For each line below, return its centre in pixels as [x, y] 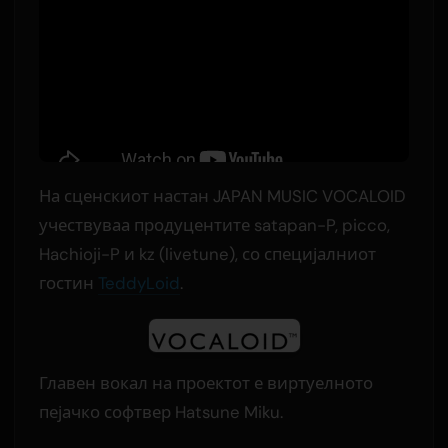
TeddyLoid [138, 282]
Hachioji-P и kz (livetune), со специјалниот [207, 253]
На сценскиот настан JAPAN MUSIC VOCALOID [222, 195]
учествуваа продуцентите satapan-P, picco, [214, 224]
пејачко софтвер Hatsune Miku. [160, 411]
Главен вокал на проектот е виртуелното [205, 382]
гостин [68, 282]
